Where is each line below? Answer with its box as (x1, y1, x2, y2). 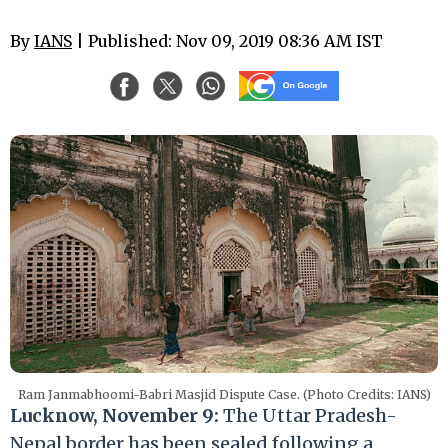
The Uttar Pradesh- (219, 403, 397, 427)
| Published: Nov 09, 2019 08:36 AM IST (72, 31, 383, 51)
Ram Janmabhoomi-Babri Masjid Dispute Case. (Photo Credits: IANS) (17, 386, 431, 402)
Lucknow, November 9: (10, 403, 219, 427)
